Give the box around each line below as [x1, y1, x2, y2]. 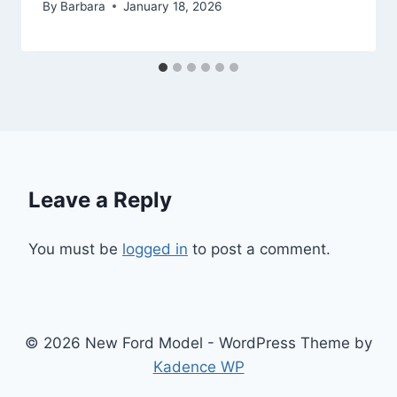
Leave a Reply [28, 186, 172, 213]
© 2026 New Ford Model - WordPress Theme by [25, 334, 372, 352]
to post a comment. [188, 239, 331, 258]
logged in [122, 239, 188, 258]
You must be [28, 239, 122, 258]
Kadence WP [152, 358, 245, 376]
